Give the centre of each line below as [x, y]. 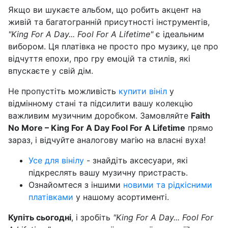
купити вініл [143, 91]
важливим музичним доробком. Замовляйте [99, 116]
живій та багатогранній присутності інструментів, [109, 22]
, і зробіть [92, 218]
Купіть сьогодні [40, 218]
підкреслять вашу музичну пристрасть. [108, 173]
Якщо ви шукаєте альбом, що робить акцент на [105, 10]
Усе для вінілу [56, 161]
